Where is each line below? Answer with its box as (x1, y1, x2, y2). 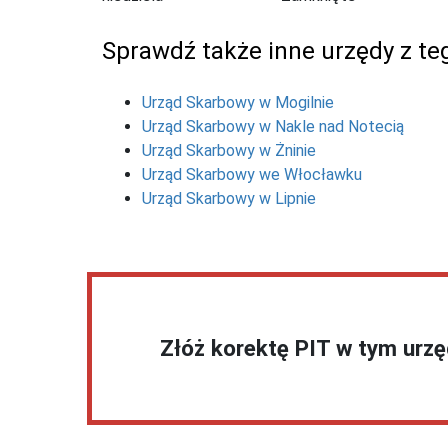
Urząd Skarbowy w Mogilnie (142, 92, 334, 112)
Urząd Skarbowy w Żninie (142, 140, 316, 160)
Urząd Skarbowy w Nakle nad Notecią (142, 116, 404, 136)
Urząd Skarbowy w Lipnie (142, 188, 316, 208)
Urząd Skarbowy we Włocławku (142, 164, 362, 184)
